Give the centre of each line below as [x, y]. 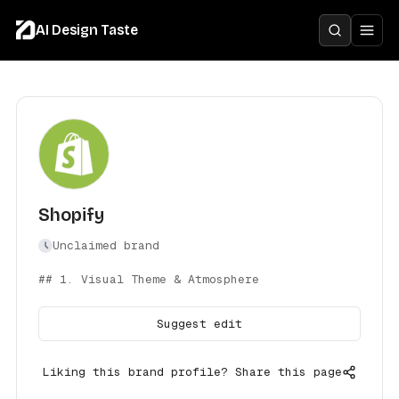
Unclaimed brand [106, 245]
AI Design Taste [87, 30]
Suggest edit [199, 324]
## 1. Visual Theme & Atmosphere [148, 279]
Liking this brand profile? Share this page [192, 372]
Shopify [71, 215]
